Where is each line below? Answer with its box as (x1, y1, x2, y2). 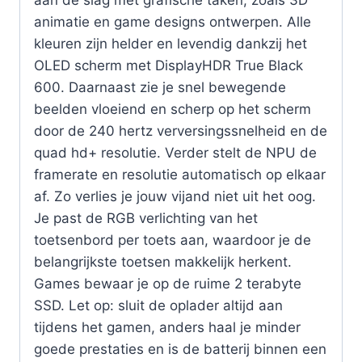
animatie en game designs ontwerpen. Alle (34, 14, 311, 31)
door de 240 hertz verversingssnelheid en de (34, 123, 327, 140)
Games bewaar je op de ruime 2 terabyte (34, 276, 301, 293)
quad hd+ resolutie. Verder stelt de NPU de (34, 145, 317, 162)
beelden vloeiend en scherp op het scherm (34, 101, 311, 118)
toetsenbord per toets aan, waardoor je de (34, 232, 311, 249)
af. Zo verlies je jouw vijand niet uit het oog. (34, 188, 316, 205)
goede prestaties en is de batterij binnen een (34, 341, 326, 358)
